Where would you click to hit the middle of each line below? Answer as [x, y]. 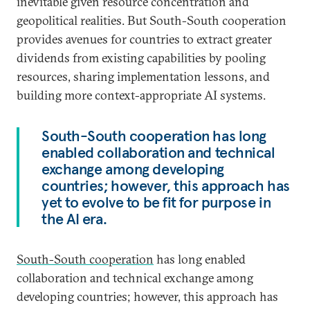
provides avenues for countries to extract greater [144, 39]
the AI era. [74, 219]
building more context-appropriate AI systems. [141, 95]
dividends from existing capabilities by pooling [141, 58]
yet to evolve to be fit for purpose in [156, 202]
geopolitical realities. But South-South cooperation [152, 20]
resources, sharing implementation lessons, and [143, 76]
